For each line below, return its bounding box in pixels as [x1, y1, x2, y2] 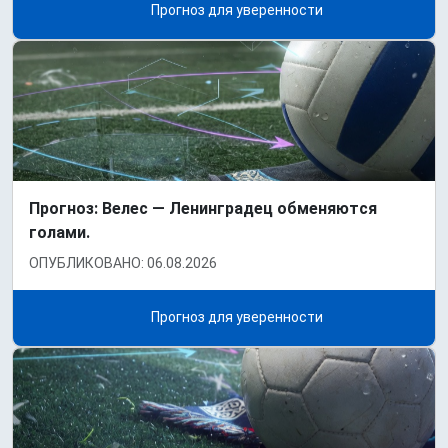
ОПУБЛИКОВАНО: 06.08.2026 [29, 255, 217, 272]
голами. [29, 223, 90, 243]
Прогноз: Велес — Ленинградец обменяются [29, 199, 377, 219]
